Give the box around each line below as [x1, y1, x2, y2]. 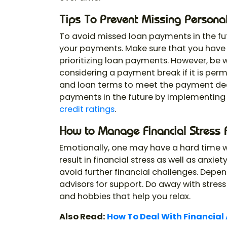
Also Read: [59, 211, 107, 223]
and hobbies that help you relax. [59, 191, 191, 203]
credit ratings [59, 103, 115, 116]
